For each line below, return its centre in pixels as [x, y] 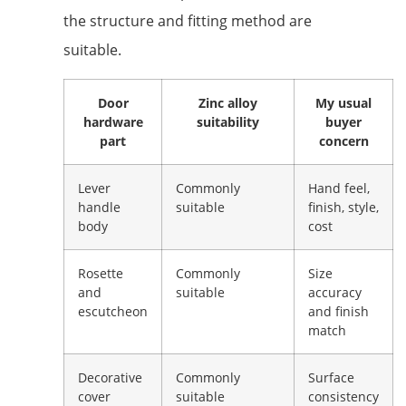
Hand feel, [339, 188]
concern [343, 141]
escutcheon [113, 312]
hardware [113, 122]
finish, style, [343, 208]
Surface [331, 378]
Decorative [110, 378]
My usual [343, 103]
